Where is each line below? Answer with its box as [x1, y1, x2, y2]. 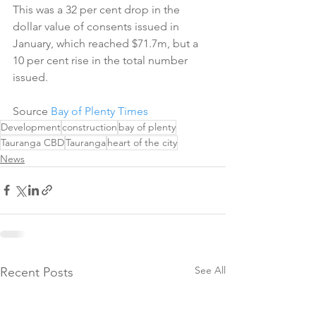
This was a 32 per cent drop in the [13, 2, 183, 16]
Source [13, 104, 51, 118]
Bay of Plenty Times [51, 104, 148, 118]
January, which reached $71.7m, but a [13, 36, 201, 50]
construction [62, 120, 117, 133]
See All [195, 263, 226, 276]
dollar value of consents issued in [13, 19, 182, 33]
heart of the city [107, 135, 177, 149]
